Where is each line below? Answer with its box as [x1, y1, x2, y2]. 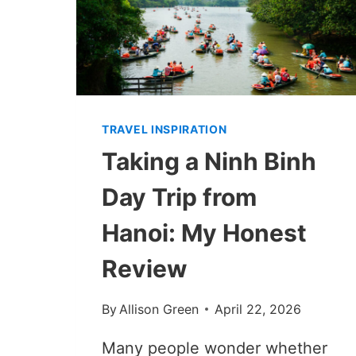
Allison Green [119, 300, 199, 317]
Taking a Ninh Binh [102, 146, 316, 176]
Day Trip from [102, 182, 257, 211]
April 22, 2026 [215, 300, 302, 317]
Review [102, 253, 188, 283]
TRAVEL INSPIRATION [102, 122, 227, 136]
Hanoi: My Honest [102, 218, 307, 247]
